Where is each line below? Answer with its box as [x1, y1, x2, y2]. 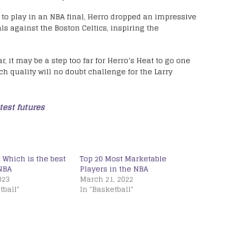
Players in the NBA [79, 162, 148, 176]
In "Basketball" [79, 183, 133, 196]
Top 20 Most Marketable [79, 152, 166, 165]
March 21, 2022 [79, 173, 133, 186]
